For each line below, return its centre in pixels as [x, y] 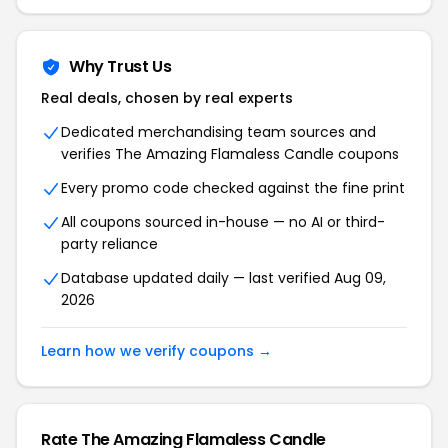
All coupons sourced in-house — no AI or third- [223, 222]
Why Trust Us [120, 67]
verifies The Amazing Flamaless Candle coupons [230, 154]
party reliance [109, 244]
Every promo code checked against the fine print [233, 188]
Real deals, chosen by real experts [167, 98]
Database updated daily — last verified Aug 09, [223, 278]
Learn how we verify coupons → [156, 351]
